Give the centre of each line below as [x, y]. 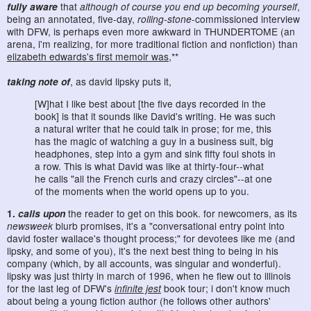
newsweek [30, 226]
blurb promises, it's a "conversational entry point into [169, 226]
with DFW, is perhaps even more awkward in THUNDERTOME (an [151, 32]
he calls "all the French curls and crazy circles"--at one [153, 179]
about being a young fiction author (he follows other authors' [139, 301]
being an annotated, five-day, [72, 19]
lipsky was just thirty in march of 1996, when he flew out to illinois [149, 276]
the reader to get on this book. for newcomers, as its [181, 213]
